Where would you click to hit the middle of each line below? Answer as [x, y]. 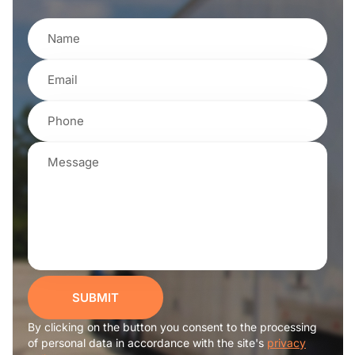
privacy [286, 343]
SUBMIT [95, 298]
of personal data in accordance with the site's [147, 343]
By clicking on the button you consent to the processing [172, 327]
